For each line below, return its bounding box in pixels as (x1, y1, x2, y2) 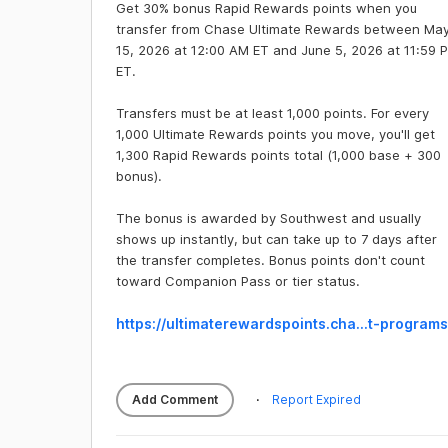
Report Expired (271, 392, 361, 407)
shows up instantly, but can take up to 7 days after (115, 231, 437, 247)
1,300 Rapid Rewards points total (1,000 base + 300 (115, 147, 441, 163)
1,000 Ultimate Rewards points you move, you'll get (115, 126, 435, 142)
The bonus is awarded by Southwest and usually (115, 210, 421, 226)
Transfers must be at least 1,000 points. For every (115, 105, 429, 121)
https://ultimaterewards (115, 315, 282, 332)
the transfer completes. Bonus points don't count (115, 252, 425, 268)
